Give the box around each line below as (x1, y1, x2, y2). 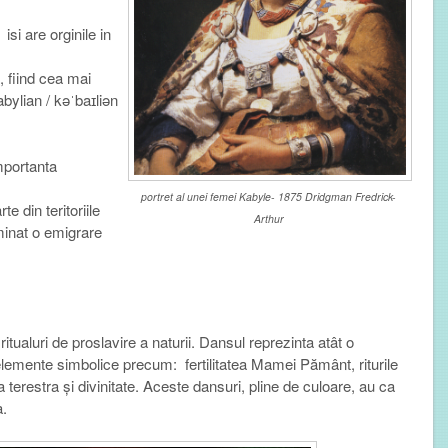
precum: (122, 352, 181, 374)
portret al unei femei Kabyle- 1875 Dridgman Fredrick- (141, 189, 397, 205)
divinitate (77, 374, 135, 396)
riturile (358, 352, 398, 374)
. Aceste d (134, 374, 201, 396)
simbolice (56, 352, 119, 374)
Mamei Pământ (250, 352, 351, 374)
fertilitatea (184, 352, 247, 374)
